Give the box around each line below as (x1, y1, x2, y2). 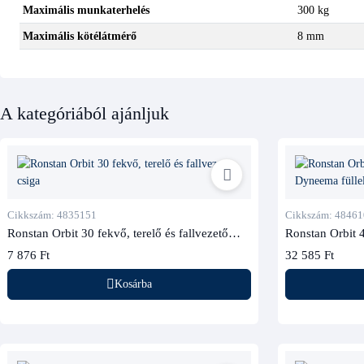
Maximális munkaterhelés (22, 3, 149, 16)
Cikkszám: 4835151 (6, 208, 97, 221)
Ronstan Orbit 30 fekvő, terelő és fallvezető (6, 225, 228, 240)
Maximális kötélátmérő (22, 29, 136, 42)
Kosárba (115, 277, 152, 290)
